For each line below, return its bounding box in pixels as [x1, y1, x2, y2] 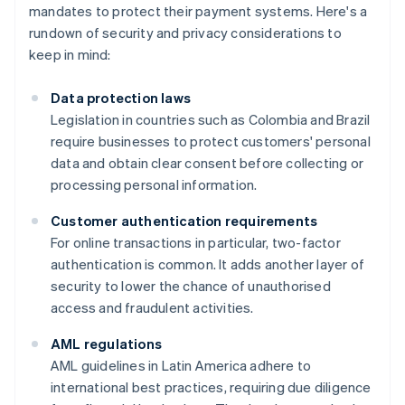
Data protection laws [51, 89, 191, 108]
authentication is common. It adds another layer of [51, 255, 365, 274]
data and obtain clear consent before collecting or [51, 154, 364, 173]
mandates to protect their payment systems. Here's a [29, 2, 368, 21]
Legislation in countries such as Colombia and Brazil [51, 110, 371, 129]
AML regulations [51, 334, 162, 353]
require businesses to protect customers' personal [51, 132, 371, 151]
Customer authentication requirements [51, 212, 318, 231]
